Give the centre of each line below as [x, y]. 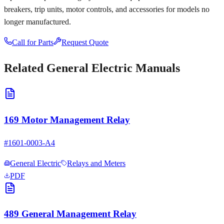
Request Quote [85, 42]
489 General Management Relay [70, 214]
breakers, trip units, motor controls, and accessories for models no [107, 9]
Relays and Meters [96, 163]
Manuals [156, 68]
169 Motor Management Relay [67, 119]
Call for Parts [33, 42]
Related [25, 68]
